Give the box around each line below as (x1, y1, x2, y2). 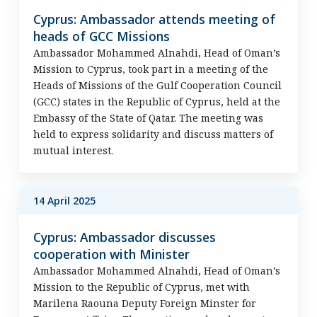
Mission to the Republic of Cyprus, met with (33, 280, 250, 294)
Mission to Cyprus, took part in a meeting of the (33, 62, 268, 76)
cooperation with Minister (33, 246, 190, 263)
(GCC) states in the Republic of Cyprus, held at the (33, 95, 280, 108)
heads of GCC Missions (33, 28, 170, 45)
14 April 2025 (33, 194, 96, 207)
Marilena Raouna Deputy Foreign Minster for (33, 296, 256, 310)
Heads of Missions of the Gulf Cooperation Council (33, 79, 282, 92)
